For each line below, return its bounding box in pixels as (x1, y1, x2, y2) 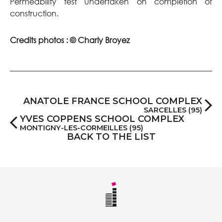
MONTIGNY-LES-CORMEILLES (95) (20, 123, 143, 132)
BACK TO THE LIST (66, 131, 156, 142)
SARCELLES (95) (144, 106, 202, 114)
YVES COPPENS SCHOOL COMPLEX (20, 113, 184, 124)
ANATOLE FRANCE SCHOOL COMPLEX (23, 96, 202, 107)
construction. (10, 8, 58, 18)
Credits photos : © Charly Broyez (10, 35, 130, 45)
